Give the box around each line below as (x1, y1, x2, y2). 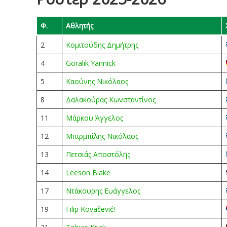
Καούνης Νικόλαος (66, 77, 128, 86)
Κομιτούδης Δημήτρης (66, 40, 138, 50)
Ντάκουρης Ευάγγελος (66, 186, 140, 196)
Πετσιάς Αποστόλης (66, 149, 130, 159)
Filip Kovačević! (66, 204, 115, 214)
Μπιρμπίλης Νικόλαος (66, 131, 138, 141)
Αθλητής (66, 21, 93, 30)
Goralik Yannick (66, 58, 116, 68)
